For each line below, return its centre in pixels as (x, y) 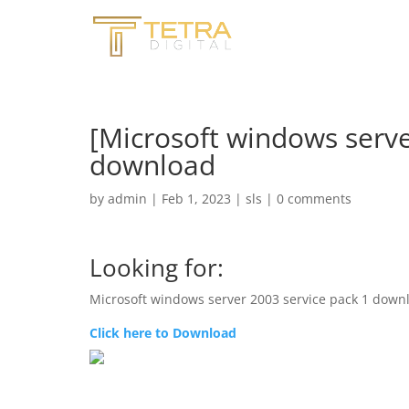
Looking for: (157, 267)
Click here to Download (163, 333)
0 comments (314, 199)
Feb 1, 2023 (196, 199)
